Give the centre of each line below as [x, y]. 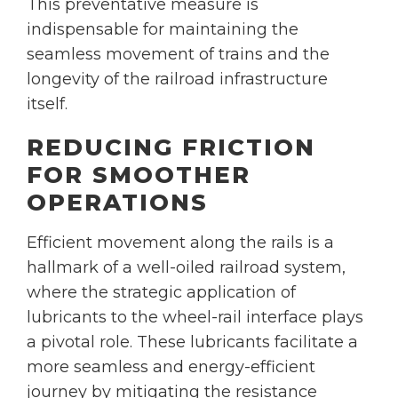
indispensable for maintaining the [163, 29]
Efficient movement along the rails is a [180, 243]
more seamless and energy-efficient [171, 367]
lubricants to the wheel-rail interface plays [195, 317]
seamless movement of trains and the [178, 54]
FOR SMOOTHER [139, 175]
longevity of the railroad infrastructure [177, 79]
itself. [47, 104]
